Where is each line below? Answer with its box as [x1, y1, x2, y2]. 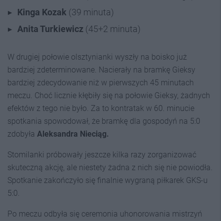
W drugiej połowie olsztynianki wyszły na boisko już [7, 52, 187, 62]
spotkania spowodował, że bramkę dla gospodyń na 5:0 [7, 116, 200, 126]
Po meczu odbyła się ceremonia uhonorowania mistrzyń [7, 209, 202, 219]
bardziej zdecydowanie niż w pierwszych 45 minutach [7, 78, 194, 87]
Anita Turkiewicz [17, 24, 83, 34]
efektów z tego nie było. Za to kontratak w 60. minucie [7, 104, 194, 113]
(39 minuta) [67, 7, 114, 17]
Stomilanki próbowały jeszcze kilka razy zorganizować [7, 150, 196, 159]
